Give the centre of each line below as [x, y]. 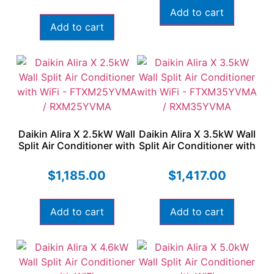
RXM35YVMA [197, 168]
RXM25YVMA [77, 168]
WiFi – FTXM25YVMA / [77, 157]
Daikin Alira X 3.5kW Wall [197, 134]
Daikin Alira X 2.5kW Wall [77, 134]
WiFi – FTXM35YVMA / [197, 157]
